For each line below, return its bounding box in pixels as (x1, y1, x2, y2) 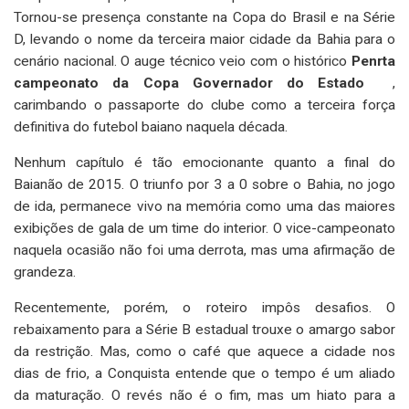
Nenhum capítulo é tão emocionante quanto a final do (14, 153, 395, 171)
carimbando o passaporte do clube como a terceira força (14, 96, 395, 113)
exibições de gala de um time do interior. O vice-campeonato (14, 219, 395, 236)
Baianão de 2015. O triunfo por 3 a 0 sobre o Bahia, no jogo (14, 175, 395, 193)
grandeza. (14, 263, 76, 280)
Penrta (351, 52, 395, 69)
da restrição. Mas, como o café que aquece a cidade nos (14, 342, 395, 360)
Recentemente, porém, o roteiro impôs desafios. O (14, 299, 395, 316)
